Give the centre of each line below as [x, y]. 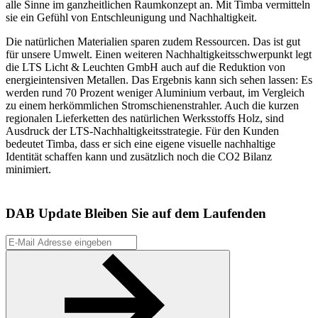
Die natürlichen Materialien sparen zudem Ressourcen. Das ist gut [153, 42]
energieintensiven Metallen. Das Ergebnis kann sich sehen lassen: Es [159, 80]
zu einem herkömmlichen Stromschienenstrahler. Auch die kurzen [152, 106]
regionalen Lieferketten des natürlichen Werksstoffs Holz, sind [145, 119]
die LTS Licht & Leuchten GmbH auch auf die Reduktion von [146, 67]
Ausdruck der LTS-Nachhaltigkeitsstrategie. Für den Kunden [142, 131]
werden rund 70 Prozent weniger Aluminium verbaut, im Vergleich [155, 93]
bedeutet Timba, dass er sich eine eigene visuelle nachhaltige [141, 144]
